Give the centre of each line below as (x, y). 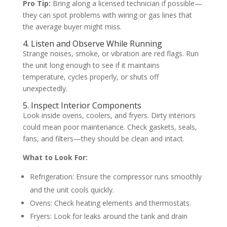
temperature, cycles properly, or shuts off (90, 77)
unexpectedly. (45, 89)
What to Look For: (55, 158)
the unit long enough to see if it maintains (91, 65)
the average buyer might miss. (72, 27)
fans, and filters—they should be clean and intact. (103, 139)
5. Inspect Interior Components (82, 106)
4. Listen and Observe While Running (92, 44)
